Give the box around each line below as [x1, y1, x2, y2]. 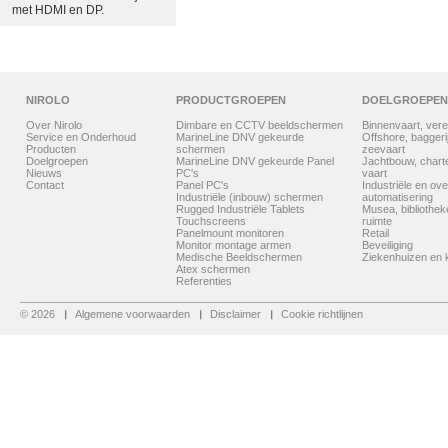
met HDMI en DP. [12, 3, 104, 17]
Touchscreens [176, 215, 246, 227]
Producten [26, 143, 76, 155]
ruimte [362, 215, 392, 227]
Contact [26, 179, 64, 191]
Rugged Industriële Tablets [176, 203, 305, 215]
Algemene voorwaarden [75, 308, 190, 320]
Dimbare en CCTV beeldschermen [176, 119, 343, 131]
